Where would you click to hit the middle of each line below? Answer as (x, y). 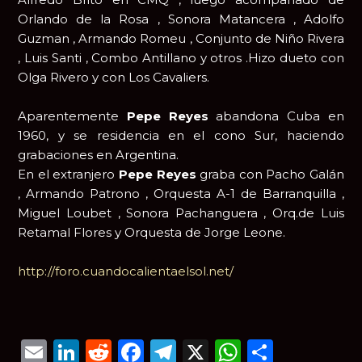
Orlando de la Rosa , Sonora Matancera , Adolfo (181, 19)
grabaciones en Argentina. (99, 155)
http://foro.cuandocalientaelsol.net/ (126, 271)
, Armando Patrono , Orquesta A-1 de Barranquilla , (181, 194)
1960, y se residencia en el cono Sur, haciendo (181, 136)
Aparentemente (73, 116)
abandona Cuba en (280, 116)
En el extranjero (68, 175)
